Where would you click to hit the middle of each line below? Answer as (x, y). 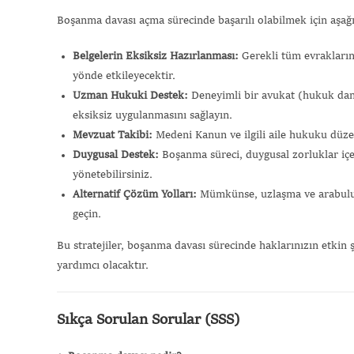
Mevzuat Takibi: (113, 135)
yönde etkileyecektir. (124, 75)
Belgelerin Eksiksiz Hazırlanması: (156, 56)
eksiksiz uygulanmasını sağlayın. (153, 115)
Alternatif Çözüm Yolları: (135, 194)
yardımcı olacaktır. (103, 265)
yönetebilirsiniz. (113, 174)
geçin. (87, 214)
